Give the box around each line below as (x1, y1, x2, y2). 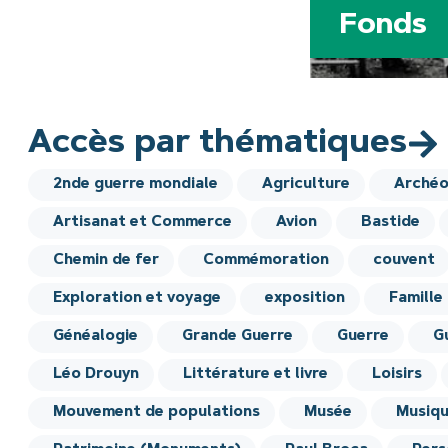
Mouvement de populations (53, 405, 261, 421)
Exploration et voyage (53, 291, 222, 307)
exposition (265, 291, 346, 307)
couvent (373, 253, 436, 269)
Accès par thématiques (28, 128, 408, 161)
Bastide (361, 215, 421, 231)
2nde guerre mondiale (53, 177, 219, 193)
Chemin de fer (53, 253, 160, 269)
